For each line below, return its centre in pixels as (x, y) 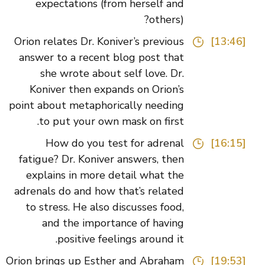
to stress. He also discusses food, (122, 207)
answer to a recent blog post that (119, 58)
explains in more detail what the (123, 175)
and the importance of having (131, 223)
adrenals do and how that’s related (117, 191)
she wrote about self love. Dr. (130, 74)
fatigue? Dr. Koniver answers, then (119, 159)
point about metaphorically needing (114, 106)
